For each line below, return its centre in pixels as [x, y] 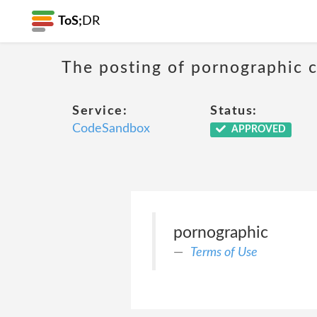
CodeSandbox [111, 129]
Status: [234, 111]
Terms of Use [224, 252]
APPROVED [257, 129]
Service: [100, 111]
